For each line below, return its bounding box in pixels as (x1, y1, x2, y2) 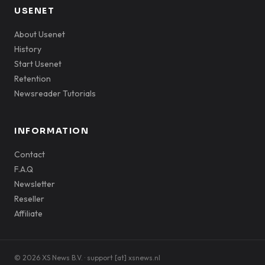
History (14, 43, 41, 54)
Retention (14, 73, 51, 84)
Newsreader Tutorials (14, 88, 96, 99)
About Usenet (14, 28, 65, 40)
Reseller (14, 193, 44, 204)
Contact (14, 148, 45, 160)
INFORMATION (14, 125, 89, 136)
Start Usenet (14, 58, 62, 69)
